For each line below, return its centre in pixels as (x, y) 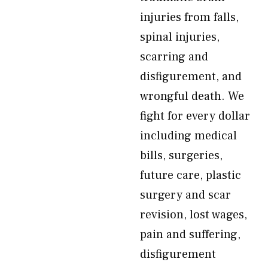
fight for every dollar (195, 116)
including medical (188, 136)
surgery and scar (185, 195)
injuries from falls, (189, 17)
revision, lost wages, (194, 215)
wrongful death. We (192, 96)
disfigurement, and (191, 77)
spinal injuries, (180, 37)
